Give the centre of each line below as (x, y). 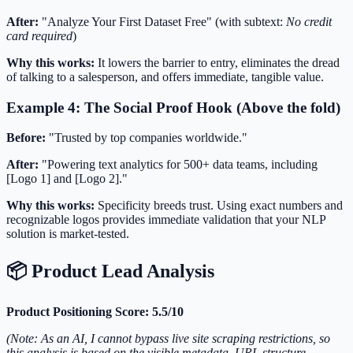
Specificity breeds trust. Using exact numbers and (219, 206)
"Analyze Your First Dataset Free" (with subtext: (162, 21)
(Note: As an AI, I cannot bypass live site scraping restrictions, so (168, 339)
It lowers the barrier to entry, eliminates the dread (217, 62)
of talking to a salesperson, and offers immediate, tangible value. (165, 76)
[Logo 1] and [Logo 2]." (67, 179)
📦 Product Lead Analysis (110, 271)
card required (39, 35)
